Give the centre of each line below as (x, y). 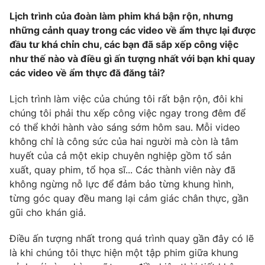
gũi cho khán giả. (48, 212)
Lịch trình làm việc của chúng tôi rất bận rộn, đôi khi (126, 98)
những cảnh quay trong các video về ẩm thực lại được (132, 30)
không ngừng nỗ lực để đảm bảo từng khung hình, (122, 184)
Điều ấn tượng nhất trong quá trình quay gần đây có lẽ (132, 238)
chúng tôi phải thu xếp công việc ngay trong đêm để (127, 113)
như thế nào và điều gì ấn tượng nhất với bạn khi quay (132, 58)
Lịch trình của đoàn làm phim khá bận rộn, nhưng (121, 16)
